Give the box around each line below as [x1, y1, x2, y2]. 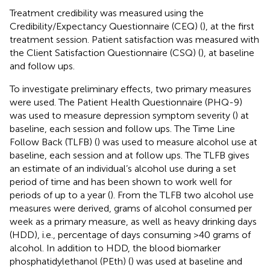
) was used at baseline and [131, 255, 242, 267]
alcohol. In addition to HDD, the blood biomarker [10, 242, 221, 254]
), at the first [202, 20, 254, 32]
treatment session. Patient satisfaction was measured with [10, 33, 259, 45]
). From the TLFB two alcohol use [110, 189, 254, 201]
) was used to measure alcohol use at [97, 136, 257, 148]
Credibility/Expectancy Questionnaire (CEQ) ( [10, 20, 202, 32]
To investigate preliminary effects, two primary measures [10, 83, 251, 95]
